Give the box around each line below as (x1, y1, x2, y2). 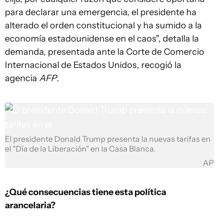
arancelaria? (5, 200, 56, 211)
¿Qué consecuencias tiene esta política (5, 187, 166, 197)
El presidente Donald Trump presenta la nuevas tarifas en (5, 134, 211, 144)
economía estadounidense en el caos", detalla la (5, 33, 199, 44)
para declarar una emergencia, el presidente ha (5, 7, 197, 18)
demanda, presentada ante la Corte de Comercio (5, 46, 204, 57)
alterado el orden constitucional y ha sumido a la (5, 20, 202, 31)
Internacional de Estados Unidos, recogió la (5, 60, 181, 70)
